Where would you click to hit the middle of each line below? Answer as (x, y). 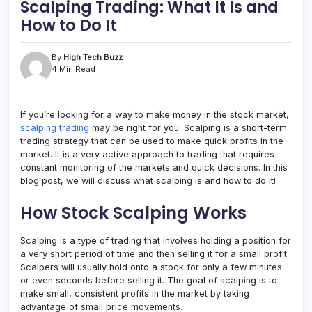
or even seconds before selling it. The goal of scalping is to (149, 280)
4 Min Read (73, 69)
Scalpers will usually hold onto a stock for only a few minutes (151, 267)
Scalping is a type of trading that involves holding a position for (156, 241)
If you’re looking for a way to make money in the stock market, (155, 115)
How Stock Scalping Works (133, 213)
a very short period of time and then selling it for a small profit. (155, 254)
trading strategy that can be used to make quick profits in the (152, 141)
